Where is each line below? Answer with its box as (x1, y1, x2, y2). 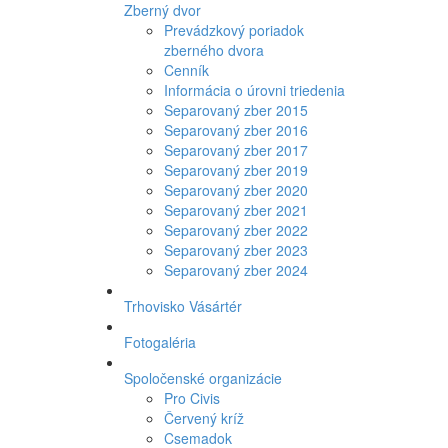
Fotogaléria (123, 332, 196, 352)
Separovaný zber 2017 (163, 140, 308, 160)
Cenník (163, 60, 209, 80)
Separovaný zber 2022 (163, 220, 308, 240)
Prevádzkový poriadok (163, 20, 304, 40)
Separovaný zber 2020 (163, 180, 308, 200)
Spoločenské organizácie (123, 368, 282, 388)
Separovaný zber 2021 (163, 200, 308, 220)
